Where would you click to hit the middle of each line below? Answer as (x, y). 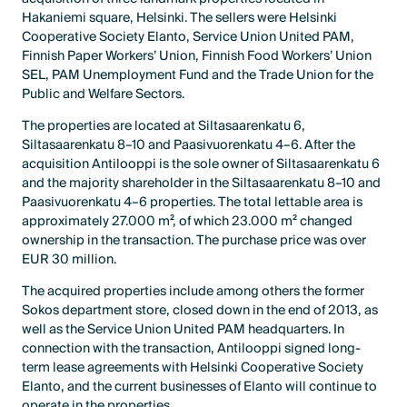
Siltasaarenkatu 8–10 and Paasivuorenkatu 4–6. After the (189, 145)
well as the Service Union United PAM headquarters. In (184, 330)
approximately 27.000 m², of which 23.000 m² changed (188, 222)
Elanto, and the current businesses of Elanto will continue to (200, 387)
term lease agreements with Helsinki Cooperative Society (193, 368)
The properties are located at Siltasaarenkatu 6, (164, 126)
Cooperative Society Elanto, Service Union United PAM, (189, 37)
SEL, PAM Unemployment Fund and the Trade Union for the (198, 75)
